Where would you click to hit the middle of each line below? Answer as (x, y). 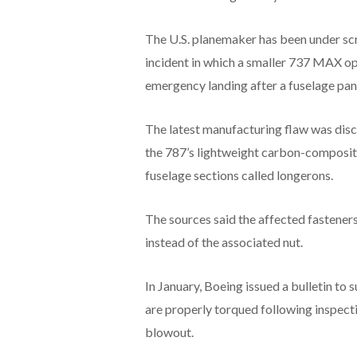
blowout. (169, 331)
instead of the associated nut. (224, 241)
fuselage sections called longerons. (239, 175)
